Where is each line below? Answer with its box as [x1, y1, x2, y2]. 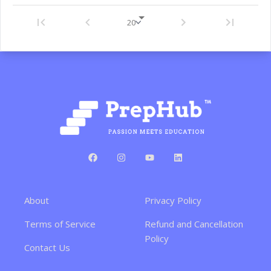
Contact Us [24, 241, 70, 253]
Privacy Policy [145, 194, 201, 206]
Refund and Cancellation [145, 218, 243, 230]
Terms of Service [24, 218, 96, 230]
